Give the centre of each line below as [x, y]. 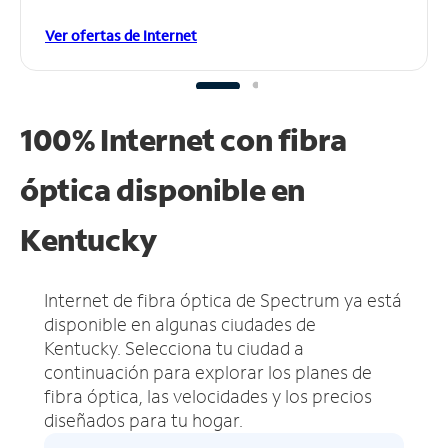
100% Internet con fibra [183, 139]
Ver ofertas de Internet [121, 35]
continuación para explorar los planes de [208, 371]
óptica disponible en [163, 189]
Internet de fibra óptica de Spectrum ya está [223, 299]
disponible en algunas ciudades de [180, 323]
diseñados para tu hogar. [143, 419]
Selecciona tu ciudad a [214, 347]
